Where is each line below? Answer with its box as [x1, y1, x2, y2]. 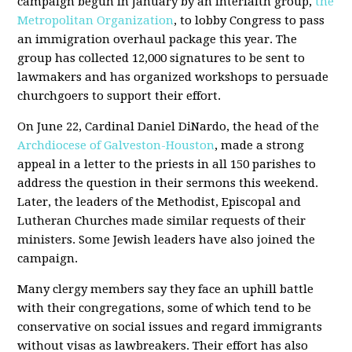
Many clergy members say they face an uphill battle [17, 282, 314, 296]
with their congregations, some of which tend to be [17, 301, 312, 315]
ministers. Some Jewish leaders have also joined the [17, 233, 316, 247]
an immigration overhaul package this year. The [17, 32, 298, 46]
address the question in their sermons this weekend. [17, 176, 319, 190]
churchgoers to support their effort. [17, 89, 222, 103]
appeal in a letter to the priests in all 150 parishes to [17, 157, 317, 171]
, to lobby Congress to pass [174, 13, 325, 27]
